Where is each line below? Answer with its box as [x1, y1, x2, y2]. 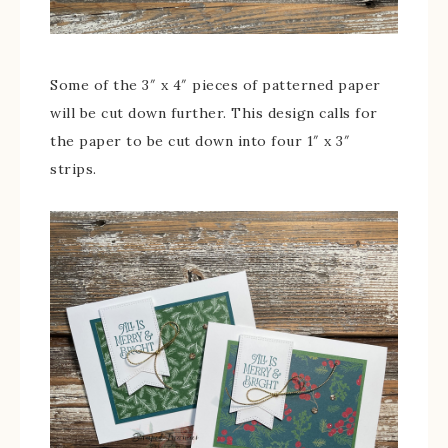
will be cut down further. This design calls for [50, 103, 378, 122]
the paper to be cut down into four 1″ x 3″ [50, 131, 350, 150]
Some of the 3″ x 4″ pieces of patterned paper [50, 75, 381, 94]
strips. [50, 159, 97, 178]
